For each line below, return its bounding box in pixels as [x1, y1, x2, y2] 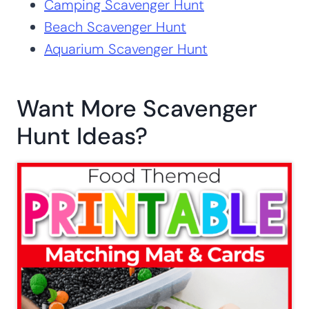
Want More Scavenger [17, 93, 257, 125]
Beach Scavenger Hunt [44, 18, 186, 37]
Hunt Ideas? [17, 121, 148, 152]
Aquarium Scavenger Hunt [44, 40, 208, 59]
